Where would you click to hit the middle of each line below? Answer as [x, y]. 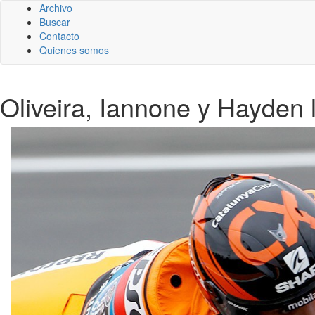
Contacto [59, 36]
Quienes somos [74, 50]
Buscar [55, 22]
